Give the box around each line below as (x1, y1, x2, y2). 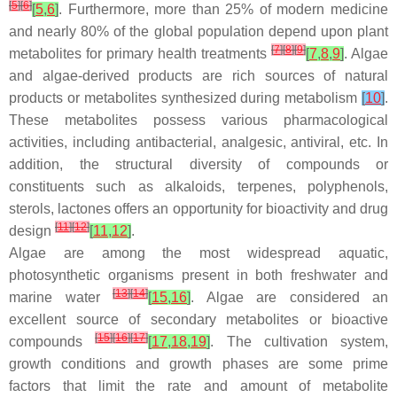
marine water (9, 290, 113, 305)
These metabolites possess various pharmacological (9, 113, 388, 128)
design (9, 223, 55, 238)
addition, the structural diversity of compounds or (9, 157, 388, 172)
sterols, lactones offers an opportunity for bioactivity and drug (9, 201, 388, 216)
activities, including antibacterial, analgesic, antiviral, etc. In (9, 135, 388, 150)
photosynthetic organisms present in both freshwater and (9, 268, 388, 283)
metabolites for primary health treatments (9, 46, 271, 61)
